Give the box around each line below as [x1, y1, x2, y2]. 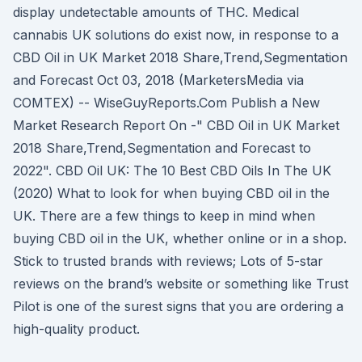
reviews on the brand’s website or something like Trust [13, 276, 348, 292]
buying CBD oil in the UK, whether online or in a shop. [13, 230, 347, 246]
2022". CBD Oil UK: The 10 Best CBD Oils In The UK [13, 162, 331, 179]
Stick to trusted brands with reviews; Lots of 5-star [13, 253, 323, 269]
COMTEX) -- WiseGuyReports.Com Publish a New [13, 95, 320, 111]
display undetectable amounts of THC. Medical [13, 4, 299, 20]
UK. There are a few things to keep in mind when [13, 208, 315, 224]
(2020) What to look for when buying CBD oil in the [13, 185, 330, 201]
